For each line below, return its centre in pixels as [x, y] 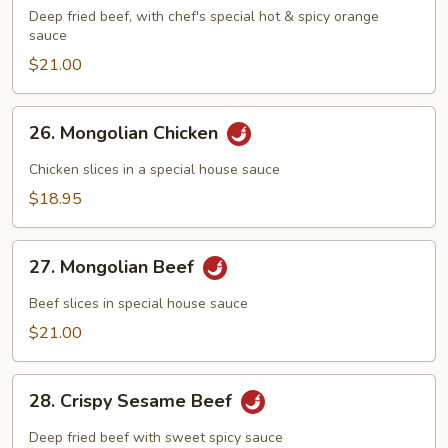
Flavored [42, 13]
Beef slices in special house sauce [138, 303]
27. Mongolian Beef [114, 267]
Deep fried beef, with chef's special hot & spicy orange [204, 16]
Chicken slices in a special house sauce [154, 169]
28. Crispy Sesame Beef [133, 401]
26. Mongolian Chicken [126, 133]
